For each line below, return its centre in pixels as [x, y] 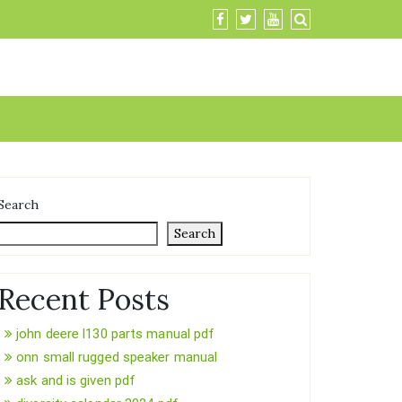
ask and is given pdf [76, 380]
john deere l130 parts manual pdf [116, 334]
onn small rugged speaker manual [117, 357]
